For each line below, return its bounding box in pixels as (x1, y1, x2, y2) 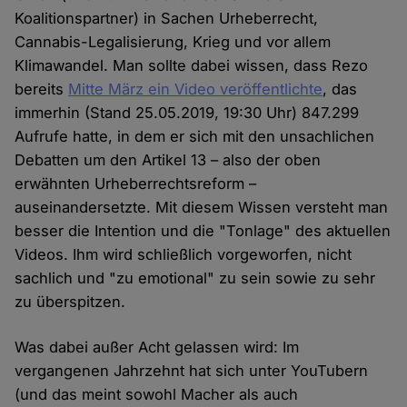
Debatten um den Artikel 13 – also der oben (15, 151, 322, 170)
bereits (15, 80, 69, 99)
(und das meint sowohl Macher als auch (15, 385, 299, 404)
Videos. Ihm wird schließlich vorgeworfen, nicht (15, 245, 352, 264)
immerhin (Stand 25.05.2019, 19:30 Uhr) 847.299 (15, 104, 360, 123)
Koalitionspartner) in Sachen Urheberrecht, (15, 9, 319, 28)
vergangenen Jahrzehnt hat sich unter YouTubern (15, 362, 369, 381)
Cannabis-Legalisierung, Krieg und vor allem (15, 33, 332, 52)
